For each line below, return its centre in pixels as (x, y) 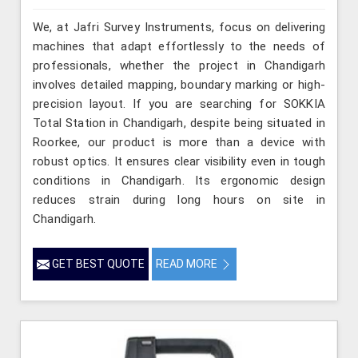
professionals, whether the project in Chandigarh (179, 65)
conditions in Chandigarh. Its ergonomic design (179, 180)
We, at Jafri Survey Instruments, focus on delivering (179, 27)
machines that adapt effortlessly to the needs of (179, 46)
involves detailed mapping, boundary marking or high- (179, 84)
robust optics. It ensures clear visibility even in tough (179, 161)
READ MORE (188, 263)
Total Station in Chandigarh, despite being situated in (179, 123)
